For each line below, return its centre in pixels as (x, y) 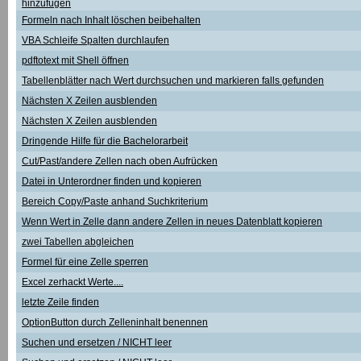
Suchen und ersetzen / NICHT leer (97, 342)
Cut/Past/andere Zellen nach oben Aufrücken (120, 161)
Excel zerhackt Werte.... (73, 282)
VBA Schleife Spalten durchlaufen (95, 40)
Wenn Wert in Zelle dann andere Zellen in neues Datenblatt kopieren (172, 222)
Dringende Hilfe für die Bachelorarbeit (105, 141)
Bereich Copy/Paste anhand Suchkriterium (115, 201)
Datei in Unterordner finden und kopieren (112, 181)
